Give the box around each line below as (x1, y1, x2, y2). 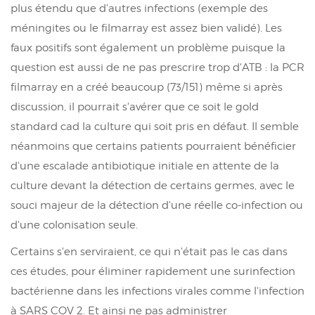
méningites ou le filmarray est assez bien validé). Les (11, 21, 282, 34)
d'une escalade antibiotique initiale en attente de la (11, 159, 279, 172)
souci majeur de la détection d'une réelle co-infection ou (11, 198, 303, 212)
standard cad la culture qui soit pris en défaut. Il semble (11, 120, 299, 133)
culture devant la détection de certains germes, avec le (11, 179, 295, 192)
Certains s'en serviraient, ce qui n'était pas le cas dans (11, 245, 288, 258)
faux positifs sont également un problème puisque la (11, 41, 285, 54)
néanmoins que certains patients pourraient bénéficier (11, 139, 296, 153)
